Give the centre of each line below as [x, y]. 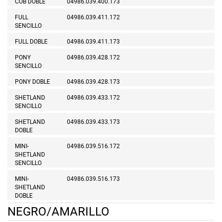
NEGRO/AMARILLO [58, 212]
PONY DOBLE [32, 82]
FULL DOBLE [31, 42]
